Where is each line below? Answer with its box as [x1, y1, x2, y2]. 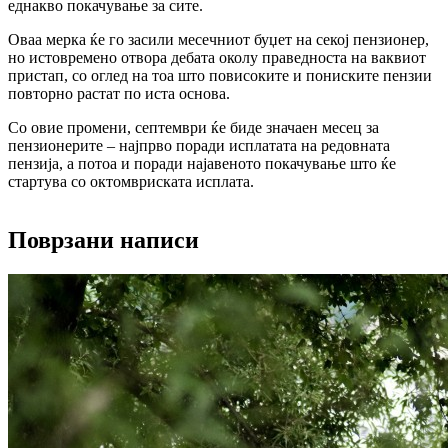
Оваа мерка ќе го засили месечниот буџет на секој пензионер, [8, 30, 429, 48]
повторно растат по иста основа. [8, 84, 230, 102]
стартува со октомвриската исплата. [8, 172, 254, 190]
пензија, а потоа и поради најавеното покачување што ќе [8, 154, 396, 172]
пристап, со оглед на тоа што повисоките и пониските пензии [8, 66, 432, 84]
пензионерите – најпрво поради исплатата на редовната [8, 136, 390, 154]
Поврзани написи [8, 226, 199, 253]
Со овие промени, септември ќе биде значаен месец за [8, 118, 379, 136]
